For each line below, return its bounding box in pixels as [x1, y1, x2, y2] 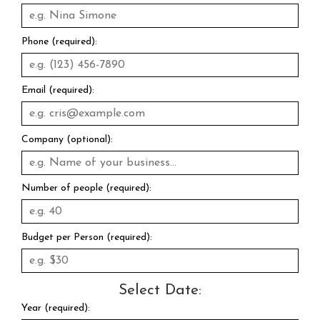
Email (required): [21, 85, 94, 96]
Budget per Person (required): [21, 231, 152, 243]
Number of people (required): [21, 183, 151, 194]
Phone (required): [21, 36, 97, 47]
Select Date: [119, 282, 201, 298]
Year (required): [21, 302, 90, 314]
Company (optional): [21, 134, 113, 145]
